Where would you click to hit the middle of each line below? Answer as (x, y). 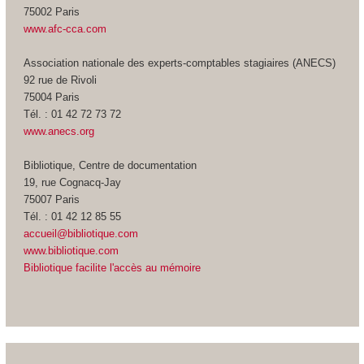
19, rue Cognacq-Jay (72, 182)
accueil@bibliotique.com (80, 233)
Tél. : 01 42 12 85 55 (72, 216)
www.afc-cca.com (65, 28)
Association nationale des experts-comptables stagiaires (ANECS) (179, 63)
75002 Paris (51, 11)
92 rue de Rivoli (60, 80)
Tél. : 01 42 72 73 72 (72, 114)
